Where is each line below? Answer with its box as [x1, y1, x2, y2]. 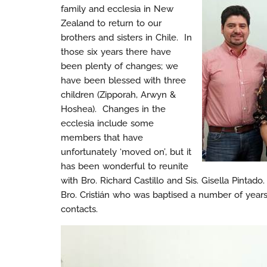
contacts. [61, 204, 98, 215]
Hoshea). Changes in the [61, 104, 166, 114]
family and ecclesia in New [61, 4, 173, 14]
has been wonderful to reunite [61, 161, 188, 172]
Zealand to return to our [61, 18, 162, 29]
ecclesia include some [61, 118, 154, 129]
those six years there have [61, 46, 171, 57]
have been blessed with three [61, 75, 186, 86]
